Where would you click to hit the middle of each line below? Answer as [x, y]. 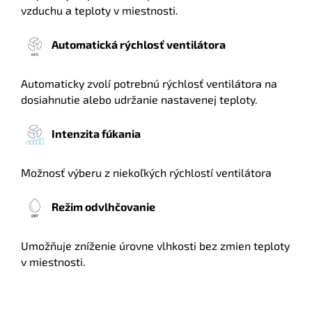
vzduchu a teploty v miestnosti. [100, 10]
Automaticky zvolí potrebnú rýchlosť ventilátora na [149, 84]
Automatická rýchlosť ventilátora [139, 45]
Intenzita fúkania [96, 134]
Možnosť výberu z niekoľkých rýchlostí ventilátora [146, 173]
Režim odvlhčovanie [103, 207]
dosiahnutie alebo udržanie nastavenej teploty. [139, 100]
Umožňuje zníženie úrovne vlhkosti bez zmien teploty [155, 246]
